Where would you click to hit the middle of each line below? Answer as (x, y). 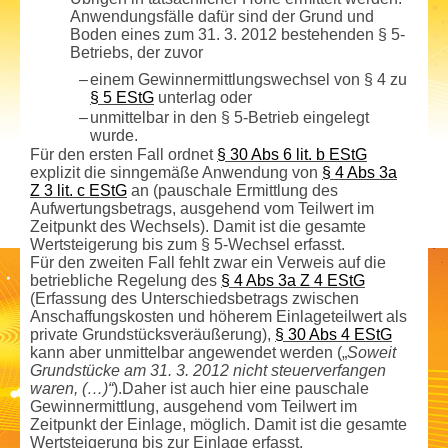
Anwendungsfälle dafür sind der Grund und (222, 16)
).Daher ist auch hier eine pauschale (241, 388)
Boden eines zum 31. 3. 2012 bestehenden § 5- (237, 34)
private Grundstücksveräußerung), (152, 334)
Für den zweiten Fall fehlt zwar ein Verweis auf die (208, 262)
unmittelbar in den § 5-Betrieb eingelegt (229, 117)
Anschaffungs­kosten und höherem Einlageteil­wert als (218, 316)
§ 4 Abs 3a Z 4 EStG (293, 280)
